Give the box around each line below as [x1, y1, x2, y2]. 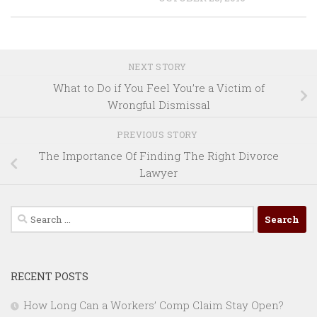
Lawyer [139, 165, 178, 180]
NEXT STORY [127, 61, 190, 73]
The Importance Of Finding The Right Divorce [38, 148, 279, 163]
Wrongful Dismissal [107, 98, 210, 113]
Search [10, 207, 45, 221]
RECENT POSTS [11, 270, 88, 284]
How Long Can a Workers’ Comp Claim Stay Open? [23, 298, 284, 313]
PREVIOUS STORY [117, 128, 200, 140]
